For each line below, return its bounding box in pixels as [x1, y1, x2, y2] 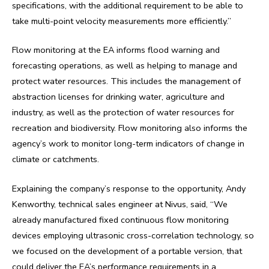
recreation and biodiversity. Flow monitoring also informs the [12, 122, 247, 134]
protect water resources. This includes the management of [12, 75, 241, 88]
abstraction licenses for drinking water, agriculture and [12, 91, 225, 103]
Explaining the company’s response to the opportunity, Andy [12, 182, 246, 195]
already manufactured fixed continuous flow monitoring [12, 213, 229, 226]
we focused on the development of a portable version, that [12, 244, 242, 257]
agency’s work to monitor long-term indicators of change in [12, 138, 244, 150]
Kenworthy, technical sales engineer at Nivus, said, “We [12, 198, 228, 210]
